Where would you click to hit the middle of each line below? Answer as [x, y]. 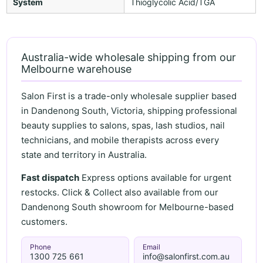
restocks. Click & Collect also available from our [120, 192]
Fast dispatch [50, 177]
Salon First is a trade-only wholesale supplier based [129, 96]
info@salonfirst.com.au [186, 256]
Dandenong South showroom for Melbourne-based [128, 207]
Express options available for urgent [156, 177]
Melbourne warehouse [77, 69]
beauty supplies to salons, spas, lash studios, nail [123, 126]
